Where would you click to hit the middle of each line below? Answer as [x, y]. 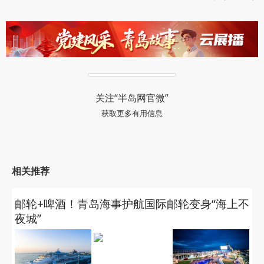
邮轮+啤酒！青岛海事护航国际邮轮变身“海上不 [132, 204]
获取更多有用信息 [132, 113]
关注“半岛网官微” [132, 98]
